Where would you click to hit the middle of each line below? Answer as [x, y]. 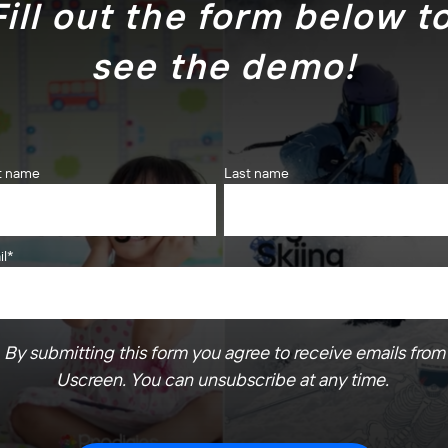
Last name [256, 172]
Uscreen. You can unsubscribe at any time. [224, 379]
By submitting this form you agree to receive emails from [224, 352]
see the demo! [224, 65]
